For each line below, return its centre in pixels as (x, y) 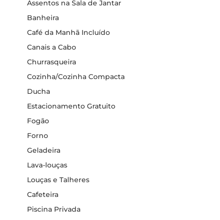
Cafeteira (43, 194)
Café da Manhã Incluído (69, 32)
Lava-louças (47, 165)
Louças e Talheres (58, 180)
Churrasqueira (52, 62)
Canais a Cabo (52, 47)
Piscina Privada (54, 209)
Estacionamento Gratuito (71, 106)
